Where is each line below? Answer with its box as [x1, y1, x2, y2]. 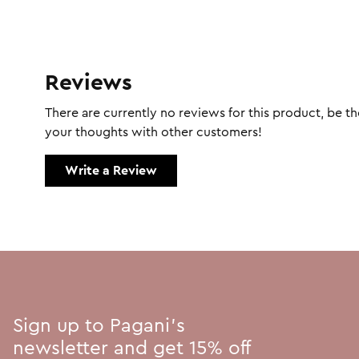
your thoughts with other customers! [45, 125, 262, 139]
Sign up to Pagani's [13, 316, 185, 336]
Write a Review [65, 163, 157, 177]
